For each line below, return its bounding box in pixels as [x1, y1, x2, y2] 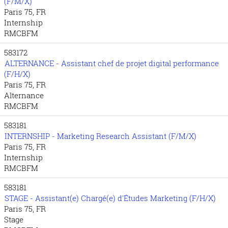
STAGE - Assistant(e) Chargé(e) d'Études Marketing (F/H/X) [5, 193, 216, 203]
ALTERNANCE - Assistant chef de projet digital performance [5, 58, 219, 68]
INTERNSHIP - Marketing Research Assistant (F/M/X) [5, 131, 196, 141]
